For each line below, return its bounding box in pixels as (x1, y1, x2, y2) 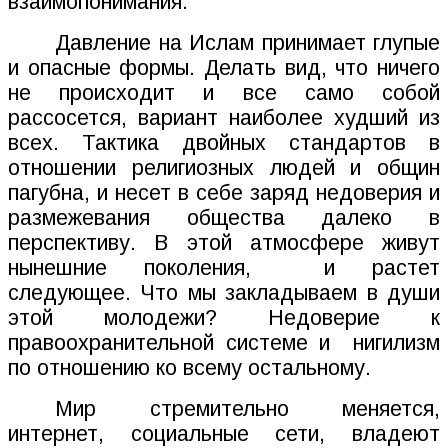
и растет (324, 256, 440, 281)
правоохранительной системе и (8, 331, 342, 356)
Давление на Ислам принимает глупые (55, 31, 440, 56)
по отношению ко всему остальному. (8, 356, 371, 381)
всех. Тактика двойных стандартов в (8, 131, 440, 156)
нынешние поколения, (8, 256, 288, 281)
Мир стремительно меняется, (55, 397, 440, 422)
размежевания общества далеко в (8, 206, 440, 231)
